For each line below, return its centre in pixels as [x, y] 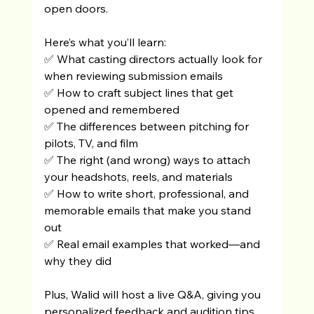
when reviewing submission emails [133, 75]
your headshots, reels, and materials [138, 176]
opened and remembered [111, 109]
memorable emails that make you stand [149, 210]
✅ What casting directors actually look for [154, 59]
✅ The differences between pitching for [148, 126]
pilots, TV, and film [91, 143]
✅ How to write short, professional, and [148, 193]
